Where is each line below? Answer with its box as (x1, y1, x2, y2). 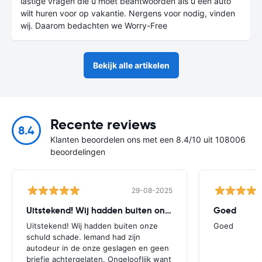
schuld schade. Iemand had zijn (26, 232, 140, 242)
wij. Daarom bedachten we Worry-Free (20, 20, 167, 30)
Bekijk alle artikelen (92, 60, 170, 70)
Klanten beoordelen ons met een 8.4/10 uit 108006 (50, 134, 246, 144)
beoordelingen (50, 146, 105, 157)
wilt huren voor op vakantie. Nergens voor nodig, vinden (20, 8, 235, 18)
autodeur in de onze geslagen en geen (26, 243, 169, 253)
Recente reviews (50, 115, 156, 133)
